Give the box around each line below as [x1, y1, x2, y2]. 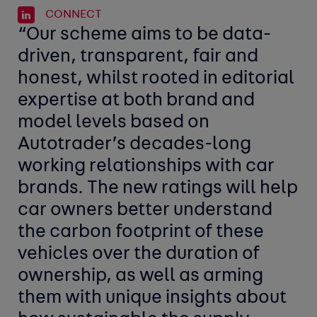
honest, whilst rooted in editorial [18, 70, 295, 88]
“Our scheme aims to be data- [18, 26, 272, 45]
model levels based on [18, 114, 210, 132]
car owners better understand [18, 202, 273, 220]
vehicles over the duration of [18, 246, 260, 264]
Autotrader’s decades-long [18, 136, 252, 154]
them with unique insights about [18, 289, 287, 308]
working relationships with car [18, 158, 275, 176]
